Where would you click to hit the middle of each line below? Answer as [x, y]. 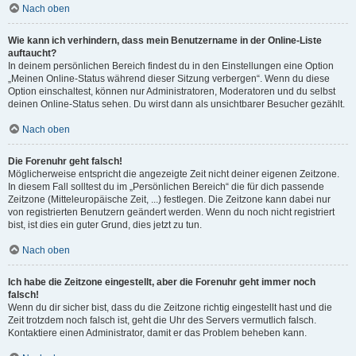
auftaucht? [32, 53]
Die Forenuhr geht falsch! [65, 161]
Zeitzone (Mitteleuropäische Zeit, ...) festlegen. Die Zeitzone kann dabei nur [169, 199]
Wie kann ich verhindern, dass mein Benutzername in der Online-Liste [165, 41]
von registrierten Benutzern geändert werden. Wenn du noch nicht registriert [171, 212]
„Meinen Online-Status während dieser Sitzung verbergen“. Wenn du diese [169, 79]
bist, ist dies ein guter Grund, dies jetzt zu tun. [105, 225]
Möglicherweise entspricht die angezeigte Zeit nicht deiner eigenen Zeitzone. [174, 174]
